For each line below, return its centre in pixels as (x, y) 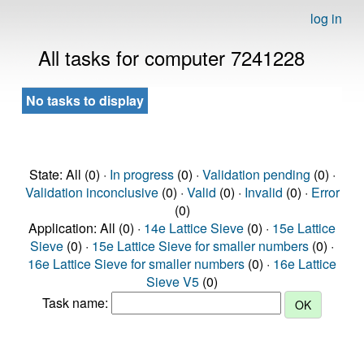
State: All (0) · (69, 174)
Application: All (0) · (86, 228)
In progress (141, 174)
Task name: (77, 303)
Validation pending (256, 174)
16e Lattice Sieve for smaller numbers (136, 264)
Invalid (263, 192)
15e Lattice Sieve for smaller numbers (200, 246)
